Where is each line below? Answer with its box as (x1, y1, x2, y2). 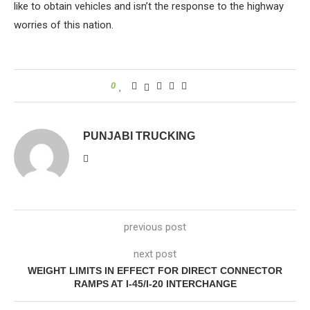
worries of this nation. (14, 19, 113, 31)
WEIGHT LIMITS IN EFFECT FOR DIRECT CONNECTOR (28, 265, 282, 276)
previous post (124, 221, 186, 233)
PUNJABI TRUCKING (83, 130, 195, 142)
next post (134, 248, 176, 260)
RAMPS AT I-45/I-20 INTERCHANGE (73, 278, 237, 289)
